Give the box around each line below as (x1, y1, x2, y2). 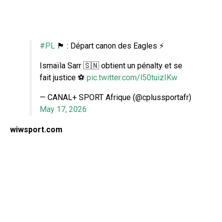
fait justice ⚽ (40, 72, 87, 82)
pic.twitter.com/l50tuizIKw (87, 72, 177, 82)
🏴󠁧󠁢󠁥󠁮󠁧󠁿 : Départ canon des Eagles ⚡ (55, 41, 164, 51)
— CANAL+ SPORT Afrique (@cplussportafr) (40, 92, 191, 102)
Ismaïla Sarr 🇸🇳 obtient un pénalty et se (40, 60, 182, 70)
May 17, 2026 (40, 104, 87, 114)
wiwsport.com (10, 124, 62, 134)
